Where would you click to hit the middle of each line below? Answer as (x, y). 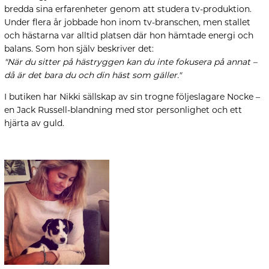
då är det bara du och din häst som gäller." (93, 75)
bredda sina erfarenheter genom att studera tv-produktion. (128, 9)
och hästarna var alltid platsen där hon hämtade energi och (129, 35)
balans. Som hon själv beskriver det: (79, 49)
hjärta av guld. (34, 123)
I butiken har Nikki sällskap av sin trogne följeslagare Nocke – (132, 97)
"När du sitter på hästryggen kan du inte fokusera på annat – (131, 62)
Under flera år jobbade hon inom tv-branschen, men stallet (127, 22)
